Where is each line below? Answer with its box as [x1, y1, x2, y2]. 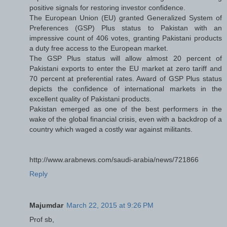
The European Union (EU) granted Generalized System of [29, 13, 222, 22]
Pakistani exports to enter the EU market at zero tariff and [29, 64, 222, 72]
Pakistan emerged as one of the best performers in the [29, 104, 222, 113]
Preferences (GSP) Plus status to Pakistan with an [29, 23, 222, 32]
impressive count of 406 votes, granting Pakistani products [29, 33, 222, 42]
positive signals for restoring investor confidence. [29, 3, 185, 12]
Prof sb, [29, 215, 54, 223]
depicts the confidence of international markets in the [29, 84, 222, 93]
